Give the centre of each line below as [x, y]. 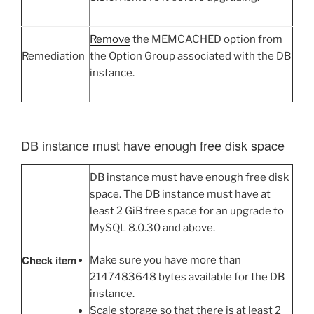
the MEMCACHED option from [206, 39]
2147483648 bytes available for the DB [187, 277]
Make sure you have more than [165, 260]
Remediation [53, 56]
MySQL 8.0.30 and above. [152, 227]
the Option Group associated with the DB [190, 56]
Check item [49, 260]
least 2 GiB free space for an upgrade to [187, 211]
